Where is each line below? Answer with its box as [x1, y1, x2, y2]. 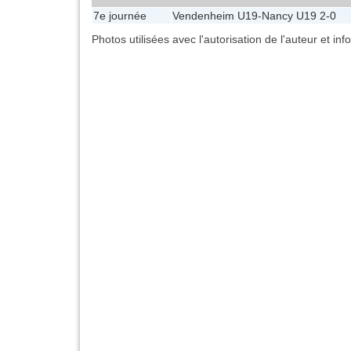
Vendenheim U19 [172, 9, 258, 22]
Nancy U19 [262, 9, 317, 22]
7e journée [93, 9, 147, 22]
